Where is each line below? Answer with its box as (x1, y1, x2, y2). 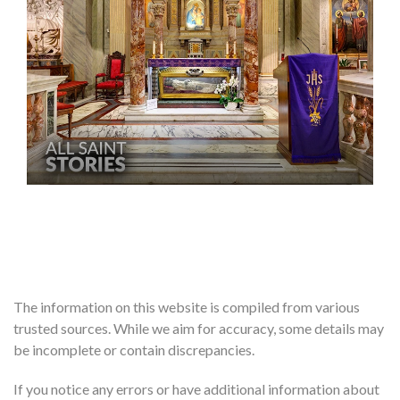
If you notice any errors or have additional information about (13, 379, 379, 397)
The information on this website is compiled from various (13, 297, 360, 315)
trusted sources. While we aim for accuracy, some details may (13, 319, 384, 337)
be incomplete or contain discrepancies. (13, 340, 254, 358)
